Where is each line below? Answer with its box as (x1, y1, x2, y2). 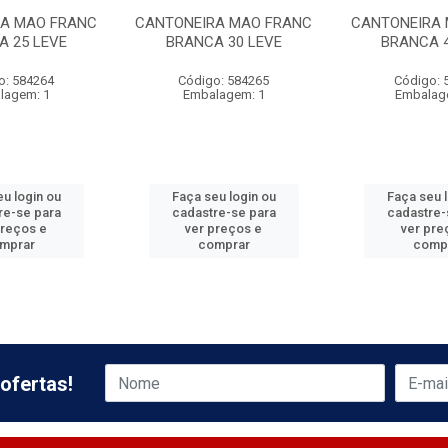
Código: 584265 (178, 73, 270, 88)
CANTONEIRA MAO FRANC (135, 14, 313, 32)
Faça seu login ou (171, 189, 276, 204)
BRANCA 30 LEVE (165, 33, 282, 51)
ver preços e (185, 221, 263, 236)
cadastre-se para (171, 205, 276, 220)
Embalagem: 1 (182, 87, 265, 102)
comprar (197, 237, 250, 252)
